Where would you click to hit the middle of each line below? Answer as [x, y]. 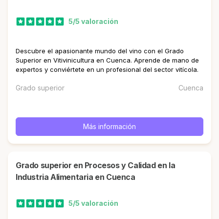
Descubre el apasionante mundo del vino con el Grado [100, 51]
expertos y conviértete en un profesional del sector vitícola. [107, 69]
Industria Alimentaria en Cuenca [76, 177]
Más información [109, 126]
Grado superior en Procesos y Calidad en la [19, 165]
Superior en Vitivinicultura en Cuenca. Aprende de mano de [107, 60]
